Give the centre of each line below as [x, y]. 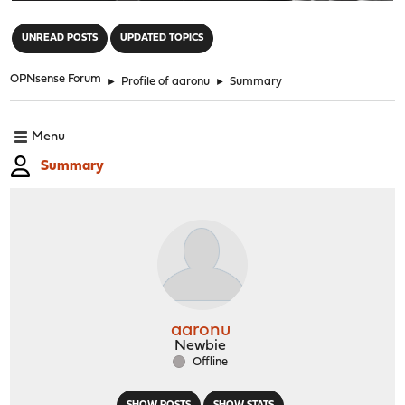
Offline [209, 362]
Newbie [200, 346]
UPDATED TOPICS [162, 38]
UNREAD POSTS [60, 38]
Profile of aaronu [166, 81]
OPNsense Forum [56, 79]
